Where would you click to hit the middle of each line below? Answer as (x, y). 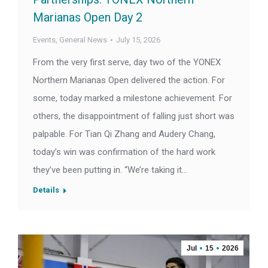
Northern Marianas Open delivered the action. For (129, 80)
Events (44, 40)
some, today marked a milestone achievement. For (133, 98)
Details (46, 190)
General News (83, 40)
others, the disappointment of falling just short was (134, 116)
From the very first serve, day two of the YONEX (127, 63)
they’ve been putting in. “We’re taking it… (110, 170)
